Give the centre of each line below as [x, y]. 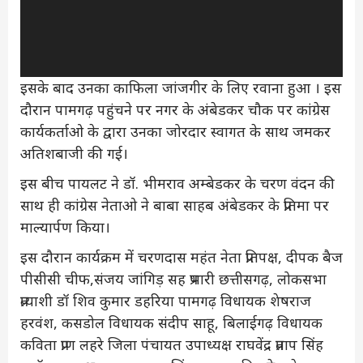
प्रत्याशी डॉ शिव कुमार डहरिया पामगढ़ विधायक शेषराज [166, 300]
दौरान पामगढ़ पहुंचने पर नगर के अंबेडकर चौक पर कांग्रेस [175, 109]
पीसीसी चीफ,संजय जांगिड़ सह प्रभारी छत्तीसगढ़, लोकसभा [173, 278]
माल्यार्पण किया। [65, 226]
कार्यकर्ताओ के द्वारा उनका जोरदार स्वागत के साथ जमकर [175, 131]
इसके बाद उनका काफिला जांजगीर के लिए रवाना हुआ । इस [181, 87]
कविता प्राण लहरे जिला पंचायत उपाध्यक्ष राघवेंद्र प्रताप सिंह [172, 344]
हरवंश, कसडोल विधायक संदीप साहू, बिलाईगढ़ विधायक [171, 322]
